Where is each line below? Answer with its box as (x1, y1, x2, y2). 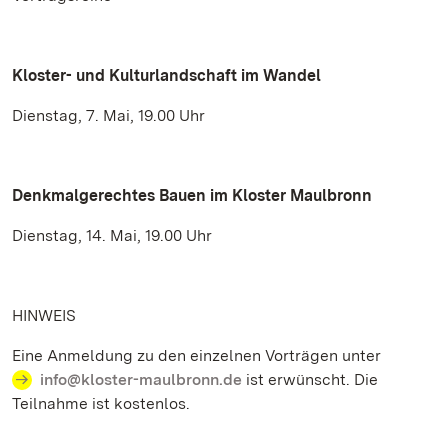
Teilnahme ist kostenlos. (12, 394, 190, 413)
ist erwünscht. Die (242, 370, 378, 389)
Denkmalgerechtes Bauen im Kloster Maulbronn (12, 186, 372, 205)
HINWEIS (12, 306, 76, 325)
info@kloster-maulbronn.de (40, 370, 242, 389)
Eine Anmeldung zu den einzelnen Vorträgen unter (12, 346, 381, 365)
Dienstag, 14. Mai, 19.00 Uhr (12, 226, 212, 245)
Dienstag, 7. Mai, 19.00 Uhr (12, 106, 205, 125)
